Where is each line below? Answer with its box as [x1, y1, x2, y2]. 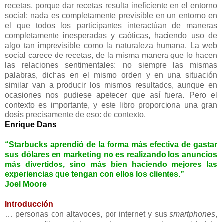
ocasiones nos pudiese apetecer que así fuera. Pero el [5, 90, 217, 99]
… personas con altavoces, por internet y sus [5, 209, 169, 218]
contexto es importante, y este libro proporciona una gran [5, 100, 217, 109]
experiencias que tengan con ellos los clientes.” [5, 169, 184, 178]
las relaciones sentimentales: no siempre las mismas [5, 60, 217, 69]
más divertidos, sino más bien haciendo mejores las [5, 160, 217, 168]
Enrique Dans [5, 120, 56, 129]
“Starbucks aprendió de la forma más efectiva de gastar [5, 140, 217, 149]
